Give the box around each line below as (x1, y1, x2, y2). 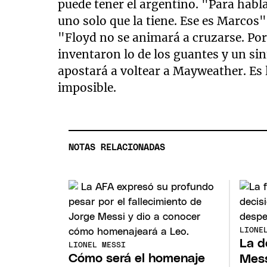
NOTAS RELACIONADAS (69, 143, 166, 152)
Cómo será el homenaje (69, 252, 206, 265)
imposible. (58, 80, 117, 95)
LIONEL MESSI (69, 241, 126, 249)
